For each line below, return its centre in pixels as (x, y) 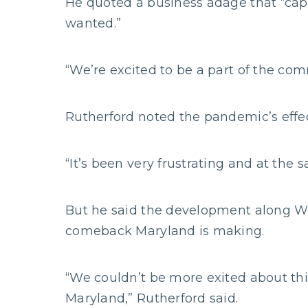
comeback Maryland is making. (165, 231)
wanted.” (93, 23)
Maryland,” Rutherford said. (152, 298)
